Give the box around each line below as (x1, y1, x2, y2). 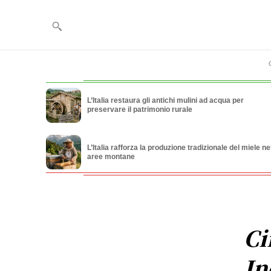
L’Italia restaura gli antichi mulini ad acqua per (87, 96, 244, 105)
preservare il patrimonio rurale (87, 105, 192, 114)
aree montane (87, 152, 135, 161)
